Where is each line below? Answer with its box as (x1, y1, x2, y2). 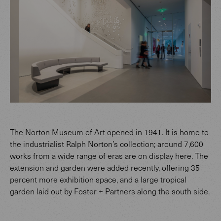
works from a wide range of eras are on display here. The (10, 150, 208, 161)
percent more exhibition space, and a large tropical (10, 174, 186, 185)
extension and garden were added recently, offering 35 (10, 162, 200, 173)
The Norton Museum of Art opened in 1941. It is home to (10, 127, 209, 138)
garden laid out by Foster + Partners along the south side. (10, 186, 210, 197)
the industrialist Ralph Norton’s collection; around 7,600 (10, 139, 203, 149)
